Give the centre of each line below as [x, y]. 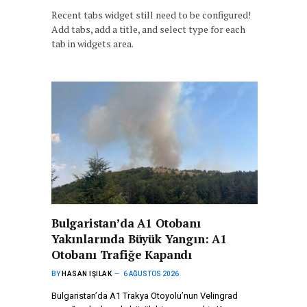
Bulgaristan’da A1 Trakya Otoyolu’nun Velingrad [145, 296]
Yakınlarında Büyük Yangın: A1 [139, 239]
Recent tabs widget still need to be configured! [151, 15]
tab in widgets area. [93, 44]
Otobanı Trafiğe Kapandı [122, 255]
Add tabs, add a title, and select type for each [148, 29]
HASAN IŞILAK [87, 274]
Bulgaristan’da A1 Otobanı [126, 223]
